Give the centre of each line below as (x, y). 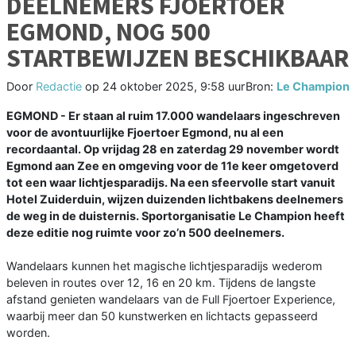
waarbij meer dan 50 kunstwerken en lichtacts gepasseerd (162, 316)
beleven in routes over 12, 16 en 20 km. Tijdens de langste (161, 283)
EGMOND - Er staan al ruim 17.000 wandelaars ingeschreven (173, 116)
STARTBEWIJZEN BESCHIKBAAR (178, 58)
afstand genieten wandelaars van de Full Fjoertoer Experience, (171, 300)
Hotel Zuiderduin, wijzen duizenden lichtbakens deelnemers (175, 199)
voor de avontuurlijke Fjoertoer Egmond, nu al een (145, 133)
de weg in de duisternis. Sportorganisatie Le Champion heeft (176, 216)
